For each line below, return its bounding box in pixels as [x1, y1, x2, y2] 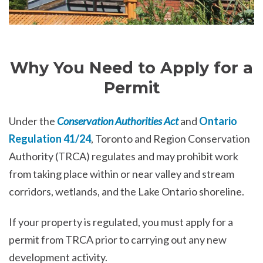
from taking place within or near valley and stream [9, 167, 234, 181]
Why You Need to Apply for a [10, 58, 253, 78]
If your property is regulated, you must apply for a [9, 215, 233, 228]
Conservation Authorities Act [57, 114, 178, 128]
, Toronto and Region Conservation [91, 132, 250, 146]
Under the [9, 114, 57, 128]
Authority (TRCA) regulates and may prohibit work [9, 150, 238, 163]
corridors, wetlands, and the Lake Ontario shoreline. [9, 185, 244, 198]
